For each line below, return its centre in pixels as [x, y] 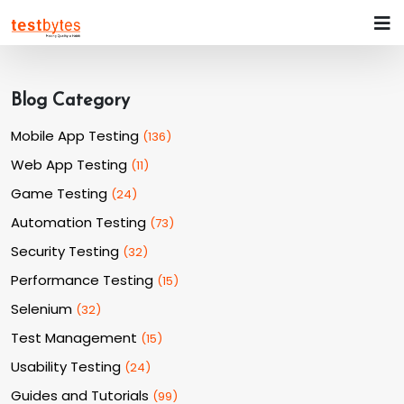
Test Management [74, 338]
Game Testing [59, 193]
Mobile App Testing [75, 136]
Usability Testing [66, 367]
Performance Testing [82, 280]
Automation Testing [78, 222]
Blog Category [70, 101]
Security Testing [65, 251]
